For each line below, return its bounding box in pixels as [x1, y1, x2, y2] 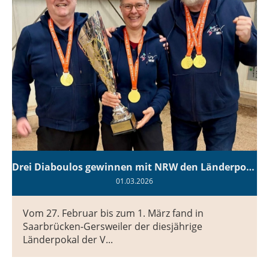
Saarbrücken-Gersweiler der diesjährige [23, 219, 202, 233]
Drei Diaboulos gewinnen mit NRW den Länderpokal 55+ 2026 [246, 160, 255, 174]
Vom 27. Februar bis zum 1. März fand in [23, 206, 204, 220]
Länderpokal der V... [23, 232, 113, 246]
